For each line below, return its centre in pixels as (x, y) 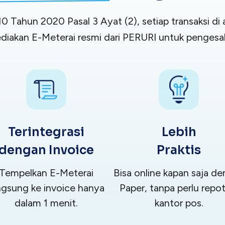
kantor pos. (179, 203)
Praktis (179, 150)
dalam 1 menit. (46, 203)
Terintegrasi (46, 132)
